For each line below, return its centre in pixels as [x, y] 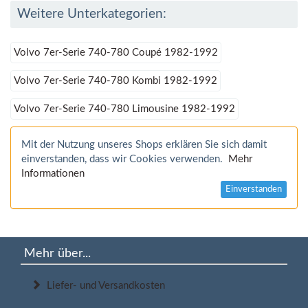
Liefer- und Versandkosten [103, 286]
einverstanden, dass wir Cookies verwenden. [125, 159]
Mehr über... [57, 254]
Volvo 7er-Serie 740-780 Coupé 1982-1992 [116, 53]
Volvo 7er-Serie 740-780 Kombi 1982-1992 [115, 81]
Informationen [53, 174]
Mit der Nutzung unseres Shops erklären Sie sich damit [144, 145]
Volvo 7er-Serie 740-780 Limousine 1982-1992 [124, 109]
